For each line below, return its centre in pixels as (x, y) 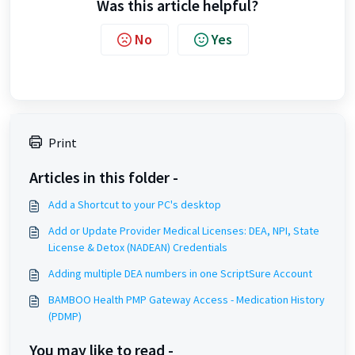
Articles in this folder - (104, 177)
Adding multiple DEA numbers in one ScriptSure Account (180, 273)
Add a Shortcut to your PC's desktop (135, 204)
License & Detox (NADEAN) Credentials (138, 247)
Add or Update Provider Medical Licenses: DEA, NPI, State (184, 230)
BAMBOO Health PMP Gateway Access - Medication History (187, 299)
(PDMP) (65, 316)
